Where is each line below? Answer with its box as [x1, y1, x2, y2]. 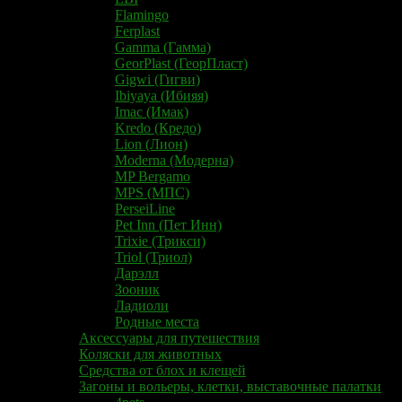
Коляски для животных [79, 345, 222, 362]
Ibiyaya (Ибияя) [115, 87, 208, 103]
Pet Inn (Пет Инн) [115, 216, 222, 232]
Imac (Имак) [115, 103, 188, 119]
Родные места [115, 313, 199, 329]
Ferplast [115, 22, 160, 39]
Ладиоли [115, 297, 169, 313]
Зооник [115, 281, 160, 297]
